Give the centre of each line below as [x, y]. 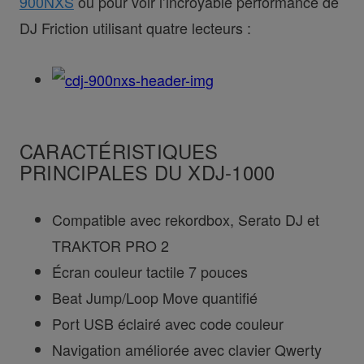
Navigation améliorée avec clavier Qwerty [186, 349]
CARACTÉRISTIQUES [119, 151]
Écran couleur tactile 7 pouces [149, 271]
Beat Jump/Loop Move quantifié [154, 297]
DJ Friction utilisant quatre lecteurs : [135, 28]
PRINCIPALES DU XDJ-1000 [147, 172]
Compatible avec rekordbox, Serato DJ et [185, 219]
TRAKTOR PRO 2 [110, 245]
